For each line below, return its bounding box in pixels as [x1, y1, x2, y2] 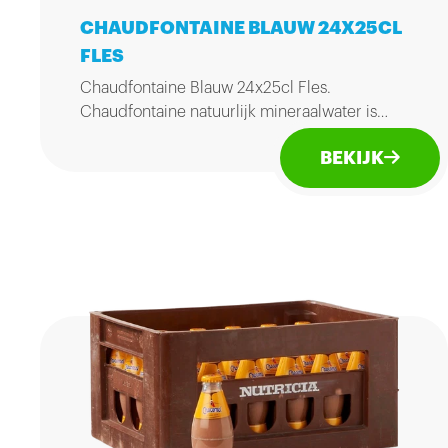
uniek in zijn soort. [80, 128, 209, 144]
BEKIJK [320, 149, 384, 167]
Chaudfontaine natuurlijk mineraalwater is [80, 104, 377, 120]
